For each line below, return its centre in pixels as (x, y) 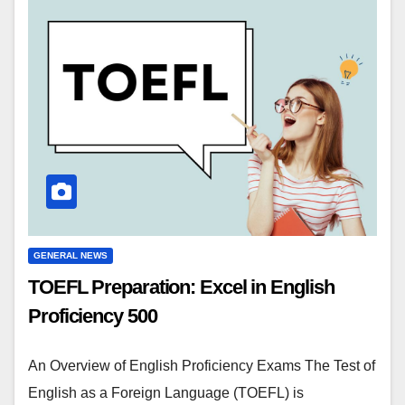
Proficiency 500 (93, 316)
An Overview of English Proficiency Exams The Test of (202, 366)
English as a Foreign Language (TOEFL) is (166, 393)
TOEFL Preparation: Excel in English (181, 287)
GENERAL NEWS (71, 256)
